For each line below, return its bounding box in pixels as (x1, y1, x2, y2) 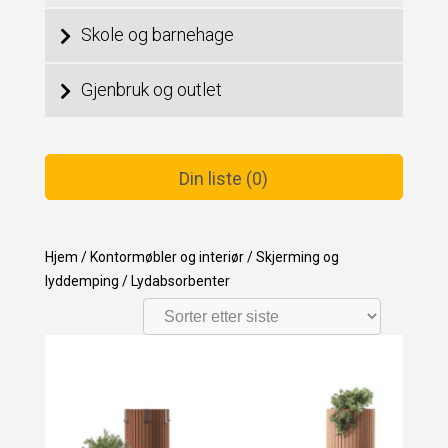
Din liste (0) (179, 167, 269, 189)
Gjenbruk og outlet (80, 78, 222, 100)
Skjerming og (255, 248, 339, 265)
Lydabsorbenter (127, 272, 230, 289)
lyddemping (44, 272, 119, 289)
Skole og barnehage (80, 24, 234, 45)
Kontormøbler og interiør (89, 248, 244, 265)
